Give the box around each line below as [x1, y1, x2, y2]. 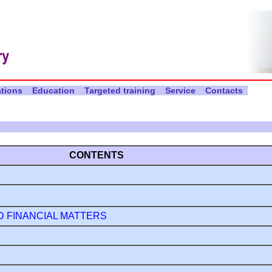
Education [27, 86, 80, 96]
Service [160, 86, 200, 96]
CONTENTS [69, 149, 124, 160]
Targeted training [79, 86, 160, 96]
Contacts [200, 86, 248, 96]
